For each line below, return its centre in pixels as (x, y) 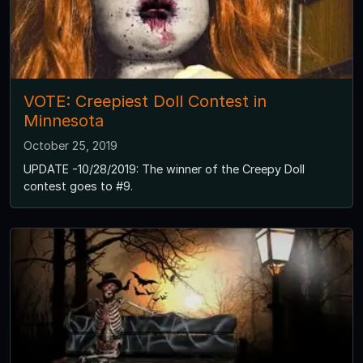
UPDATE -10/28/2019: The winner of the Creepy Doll (164, 169)
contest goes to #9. (78, 186)
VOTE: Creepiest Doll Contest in (145, 102)
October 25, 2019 (70, 146)
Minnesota (64, 121)
